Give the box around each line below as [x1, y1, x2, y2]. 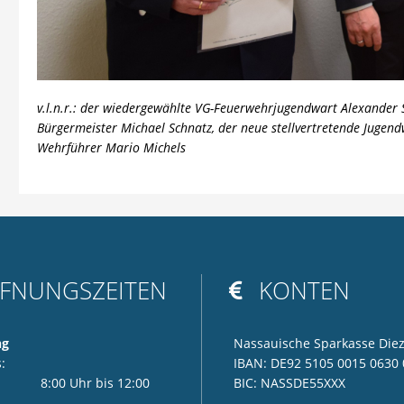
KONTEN [258, 274, 350, 308]
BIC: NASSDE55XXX [233, 374, 345, 391]
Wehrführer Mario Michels [36, 139, 186, 157]
